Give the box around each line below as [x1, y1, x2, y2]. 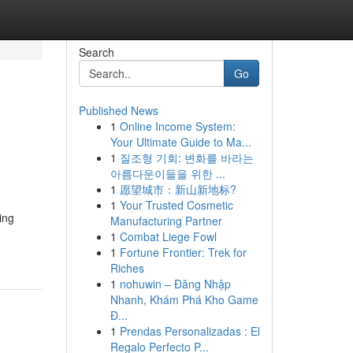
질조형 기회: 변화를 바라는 [119, 150, 254, 165]
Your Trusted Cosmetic [119, 197, 233, 213]
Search [78, 44, 114, 60]
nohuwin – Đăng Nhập [119, 276, 231, 292]
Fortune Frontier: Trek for [119, 244, 247, 260]
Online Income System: [119, 118, 236, 134]
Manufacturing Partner [110, 213, 222, 229]
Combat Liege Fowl [119, 229, 217, 244]
